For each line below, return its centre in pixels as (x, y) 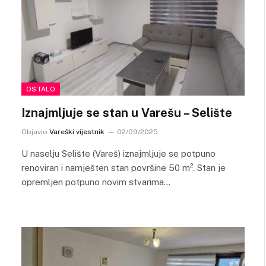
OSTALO (41, 89)
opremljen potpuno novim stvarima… (96, 182)
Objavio (34, 132)
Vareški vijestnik (77, 132)
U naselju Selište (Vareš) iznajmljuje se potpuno (118, 153)
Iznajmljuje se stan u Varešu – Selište (127, 113)
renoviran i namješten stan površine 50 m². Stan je (123, 167)
